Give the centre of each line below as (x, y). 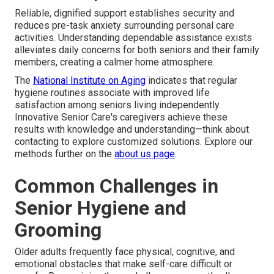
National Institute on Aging (89, 80)
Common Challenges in (117, 186)
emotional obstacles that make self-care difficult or (124, 264)
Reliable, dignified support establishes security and (124, 13)
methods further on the (65, 154)
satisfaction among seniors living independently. (118, 105)
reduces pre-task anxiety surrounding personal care (124, 25)
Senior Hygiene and (101, 208)
